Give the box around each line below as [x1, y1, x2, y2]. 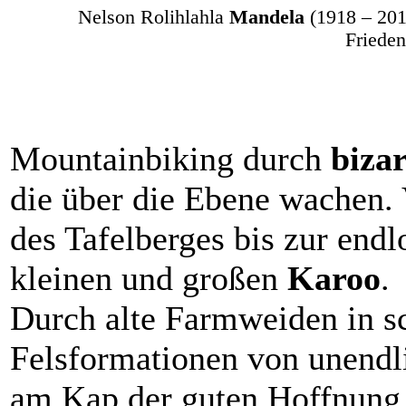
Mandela [229, 5, 310, 28]
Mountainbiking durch [10, 139, 331, 178]
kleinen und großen [10, 258, 287, 297]
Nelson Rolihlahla [78, 5, 229, 28]
